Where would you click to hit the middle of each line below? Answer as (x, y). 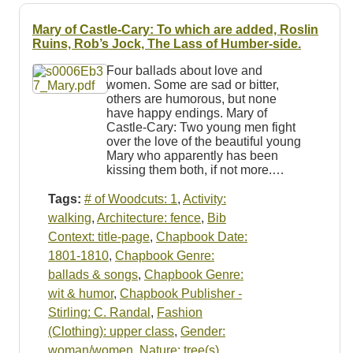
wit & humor (81, 293)
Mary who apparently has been (192, 155)
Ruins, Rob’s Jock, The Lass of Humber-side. (167, 43)
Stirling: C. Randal (99, 312)
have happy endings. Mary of (186, 113)
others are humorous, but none (191, 98)
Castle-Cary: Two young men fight (201, 127)
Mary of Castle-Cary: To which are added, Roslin (175, 29)
